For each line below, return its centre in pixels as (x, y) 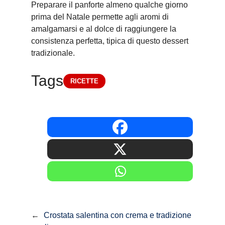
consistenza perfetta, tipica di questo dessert (110, 41)
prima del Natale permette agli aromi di (100, 17)
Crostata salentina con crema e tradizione (118, 215)
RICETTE (84, 81)
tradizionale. (53, 53)
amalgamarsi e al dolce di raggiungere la (104, 29)
